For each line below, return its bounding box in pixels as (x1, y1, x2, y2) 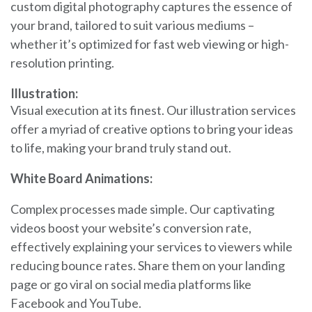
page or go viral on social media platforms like (10, 276, 251, 292)
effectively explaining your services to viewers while (10, 238, 292, 254)
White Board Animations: (10, 170, 153, 186)
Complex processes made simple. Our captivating (10, 201, 274, 217)
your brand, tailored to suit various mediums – (10, 17, 254, 33)
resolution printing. (10, 54, 114, 70)
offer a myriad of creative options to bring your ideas (10, 120, 293, 136)
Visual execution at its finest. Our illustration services (10, 102, 296, 118)
